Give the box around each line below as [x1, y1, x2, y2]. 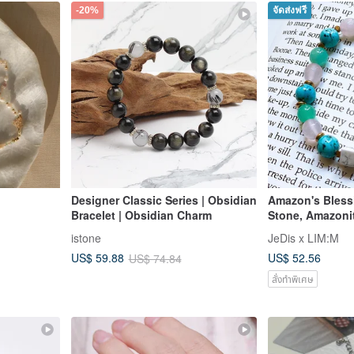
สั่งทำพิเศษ [272, 271, 314, 285]
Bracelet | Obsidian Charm [70, 206, 212, 223]
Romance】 [268, 236, 330, 253]
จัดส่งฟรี [273, 5, 307, 17]
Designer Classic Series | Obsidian [70, 191, 257, 208]
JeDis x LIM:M [268, 229, 339, 246]
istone [70, 229, 101, 246]
